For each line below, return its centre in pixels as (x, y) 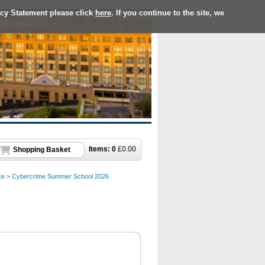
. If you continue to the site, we (168, 12)
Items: (100, 149)
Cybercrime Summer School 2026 (60, 177)
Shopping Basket (42, 150)
